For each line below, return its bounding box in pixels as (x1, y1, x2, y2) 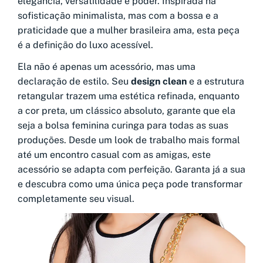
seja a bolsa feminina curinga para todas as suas (18, 119, 228, 131)
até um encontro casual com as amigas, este (18, 149, 211, 160)
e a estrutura (187, 75, 244, 87)
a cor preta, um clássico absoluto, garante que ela (18, 104, 235, 116)
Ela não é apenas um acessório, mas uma (18, 60, 195, 72)
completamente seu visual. (18, 193, 134, 204)
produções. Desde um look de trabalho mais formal (18, 134, 240, 146)
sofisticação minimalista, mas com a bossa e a (18, 9, 218, 21)
